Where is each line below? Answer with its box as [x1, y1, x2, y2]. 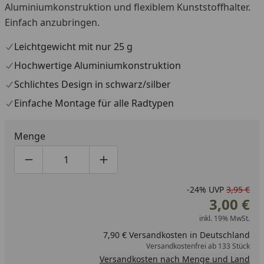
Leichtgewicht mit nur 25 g [14, 39, 133, 53]
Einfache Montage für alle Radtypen [14, 96, 174, 110]
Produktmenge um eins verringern [28, 159, 183, 173]
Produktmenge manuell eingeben [65, 159, 216, 173]
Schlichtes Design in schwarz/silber [14, 77, 171, 91]
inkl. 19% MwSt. [199, 213, 250, 223]
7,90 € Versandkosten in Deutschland [103, 229, 250, 240]
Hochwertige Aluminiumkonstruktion [14, 58, 181, 72]
